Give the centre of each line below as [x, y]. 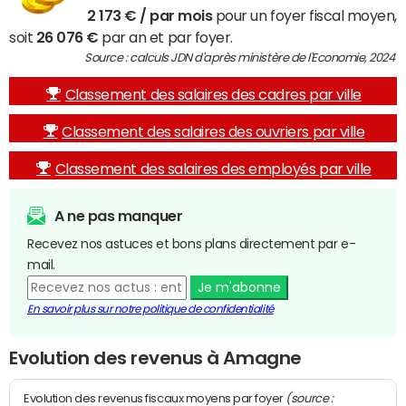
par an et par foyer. [165, 37]
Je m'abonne [239, 287]
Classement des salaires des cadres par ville [213, 94]
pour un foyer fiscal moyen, [304, 15]
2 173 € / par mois [150, 15]
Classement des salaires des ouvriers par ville [213, 131]
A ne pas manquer [119, 216]
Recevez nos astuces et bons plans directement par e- [192, 244]
